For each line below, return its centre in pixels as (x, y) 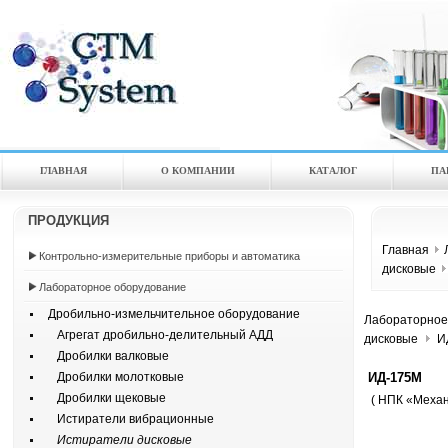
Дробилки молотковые (111, 377)
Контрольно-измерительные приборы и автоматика (169, 256)
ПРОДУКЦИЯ (68, 220)
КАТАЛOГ (333, 170)
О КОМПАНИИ (198, 170)
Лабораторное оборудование (112, 287)
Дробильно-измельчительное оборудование (169, 314)
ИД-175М (394, 377)
